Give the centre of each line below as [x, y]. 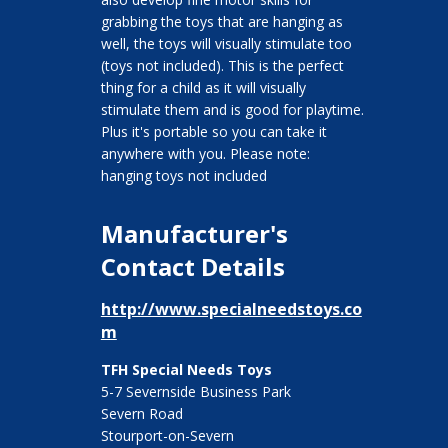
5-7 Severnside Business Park [195, 392]
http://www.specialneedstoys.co [231, 309]
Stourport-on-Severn [167, 436]
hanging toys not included [183, 176]
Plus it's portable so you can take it [213, 132]
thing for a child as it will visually [203, 88]
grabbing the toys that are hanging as [221, 22]
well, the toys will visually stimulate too [226, 44]
